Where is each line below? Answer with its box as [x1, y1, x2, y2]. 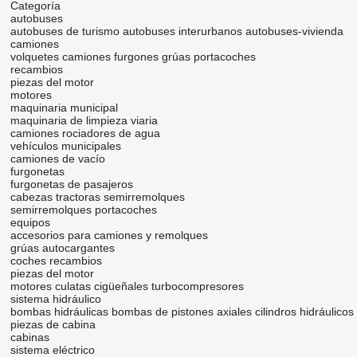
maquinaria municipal [10, 101, 118, 115]
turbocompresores [151, 280, 244, 293]
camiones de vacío [10, 152, 105, 166]
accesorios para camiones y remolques [10, 229, 208, 242]
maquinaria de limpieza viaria [10, 114, 158, 127]
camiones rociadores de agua [10, 127, 160, 140]
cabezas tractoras [10, 190, 100, 204]
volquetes [10, 50, 59, 64]
